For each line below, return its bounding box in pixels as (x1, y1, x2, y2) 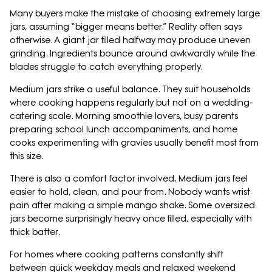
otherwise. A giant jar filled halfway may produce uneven (10, 35, 251, 46)
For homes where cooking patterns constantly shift (10, 249, 223, 260)
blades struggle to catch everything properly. (10, 61, 203, 73)
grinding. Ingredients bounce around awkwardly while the (10, 48, 255, 59)
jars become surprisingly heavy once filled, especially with (10, 213, 252, 225)
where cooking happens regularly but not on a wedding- (10, 97, 253, 109)
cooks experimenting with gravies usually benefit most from (10, 137, 259, 149)
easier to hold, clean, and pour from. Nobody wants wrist (10, 186, 250, 198)
